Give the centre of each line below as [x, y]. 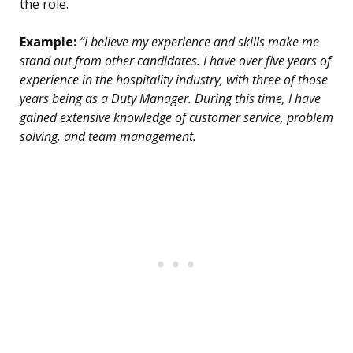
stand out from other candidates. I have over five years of [175, 61]
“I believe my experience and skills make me [198, 42]
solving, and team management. [108, 137]
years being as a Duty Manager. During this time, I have [170, 99]
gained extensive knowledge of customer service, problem [176, 118]
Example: [48, 42]
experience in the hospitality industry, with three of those [174, 80]
